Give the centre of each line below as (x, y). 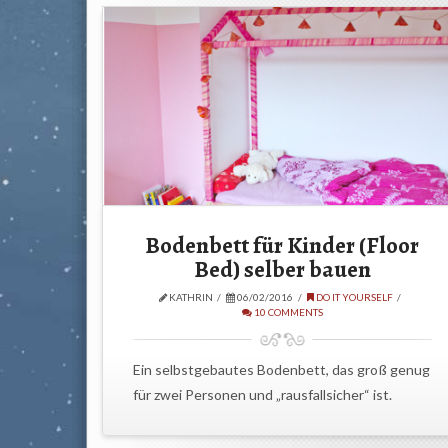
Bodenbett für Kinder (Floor (282, 245)
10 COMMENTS (287, 311)
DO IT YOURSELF (353, 296)
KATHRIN (189, 296)
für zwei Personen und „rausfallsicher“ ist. (262, 395)
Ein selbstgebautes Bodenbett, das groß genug (281, 370)
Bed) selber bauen (282, 269)
